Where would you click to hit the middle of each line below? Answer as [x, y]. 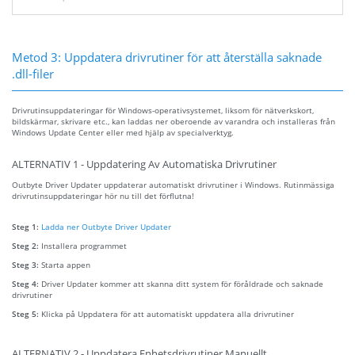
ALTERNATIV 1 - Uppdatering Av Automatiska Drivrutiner [144, 164]
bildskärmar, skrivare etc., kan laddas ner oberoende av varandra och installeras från [174, 121]
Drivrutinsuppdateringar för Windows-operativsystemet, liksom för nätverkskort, [163, 110]
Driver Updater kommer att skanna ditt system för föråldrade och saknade [182, 283]
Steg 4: [27, 283]
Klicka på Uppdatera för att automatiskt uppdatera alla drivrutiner [168, 313]
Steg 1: [27, 226]
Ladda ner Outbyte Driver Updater [106, 226]
